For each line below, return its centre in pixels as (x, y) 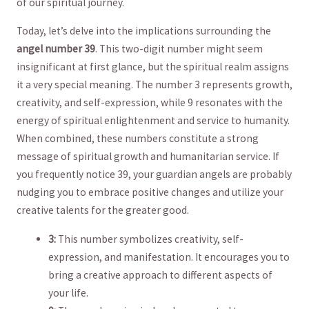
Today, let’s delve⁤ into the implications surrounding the (143, 31)
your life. (69, 292)
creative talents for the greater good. (102, 210)
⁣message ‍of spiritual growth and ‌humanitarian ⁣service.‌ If (148, 157)
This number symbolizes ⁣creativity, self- (150, 239)
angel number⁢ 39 (56, 49)
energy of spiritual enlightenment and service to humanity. (153, 121)
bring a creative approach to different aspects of (161, 275)
